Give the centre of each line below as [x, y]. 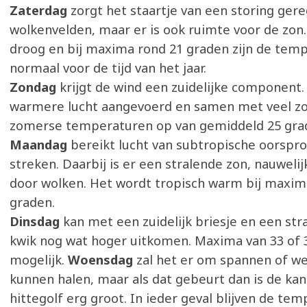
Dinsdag [36, 221]
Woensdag [102, 260]
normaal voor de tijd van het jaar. [108, 68]
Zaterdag [40, 10]
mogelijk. [39, 260]
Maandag [40, 145]
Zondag [35, 87]
